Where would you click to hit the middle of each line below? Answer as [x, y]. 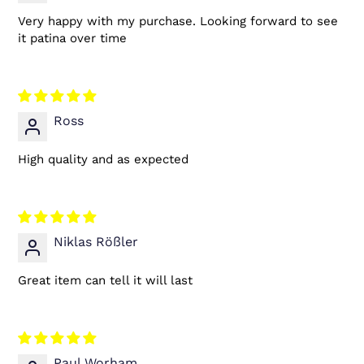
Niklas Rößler [96, 242]
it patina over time [72, 39]
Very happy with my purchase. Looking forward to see [178, 22]
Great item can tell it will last [105, 281]
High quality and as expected [103, 160]
